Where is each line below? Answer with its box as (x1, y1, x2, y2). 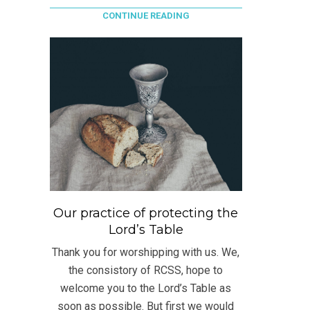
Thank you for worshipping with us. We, (52, 246, 240, 259)
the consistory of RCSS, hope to (69, 264, 224, 277)
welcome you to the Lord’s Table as (60, 282, 232, 295)
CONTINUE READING (102, 10, 190, 21)
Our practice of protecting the (53, 206, 239, 221)
